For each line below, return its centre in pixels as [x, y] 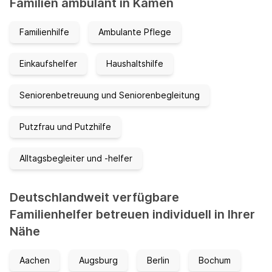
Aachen [35, 260]
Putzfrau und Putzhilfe [65, 127]
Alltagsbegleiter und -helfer [76, 158]
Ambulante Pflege [135, 32]
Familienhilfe [44, 32]
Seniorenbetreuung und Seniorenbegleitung [110, 95]
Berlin [158, 260]
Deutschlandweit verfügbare [94, 198]
